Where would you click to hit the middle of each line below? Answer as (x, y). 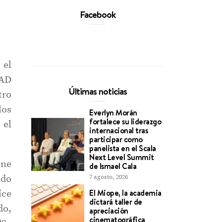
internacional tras (119, 130)
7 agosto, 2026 (109, 177)
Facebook (98, 14)
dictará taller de (116, 201)
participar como (116, 139)
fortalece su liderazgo (125, 121)
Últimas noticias (98, 91)
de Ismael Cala (113, 166)
